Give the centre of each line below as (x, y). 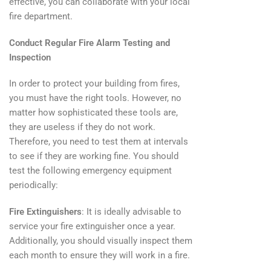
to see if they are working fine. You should (94, 156)
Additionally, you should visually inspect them (101, 240)
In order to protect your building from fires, (94, 84)
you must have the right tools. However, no (95, 98)
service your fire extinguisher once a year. (92, 226)
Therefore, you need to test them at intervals (99, 142)
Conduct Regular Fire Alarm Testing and (90, 43)
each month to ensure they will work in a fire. (100, 255)
